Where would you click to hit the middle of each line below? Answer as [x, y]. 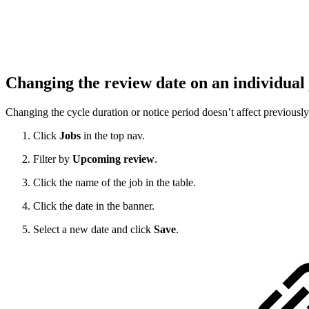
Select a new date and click [93, 230]
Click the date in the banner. [94, 206]
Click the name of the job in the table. [114, 183]
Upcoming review [113, 159]
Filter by [53, 159]
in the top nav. [114, 136]
